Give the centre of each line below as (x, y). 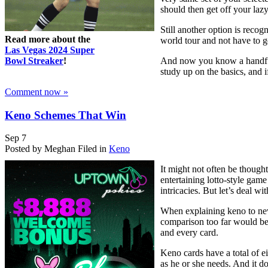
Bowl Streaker (34, 61)
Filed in (92, 149)
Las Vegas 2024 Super (50, 50)
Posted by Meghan (40, 149)
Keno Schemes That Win (66, 115)
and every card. (189, 233)
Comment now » (36, 92)
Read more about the (48, 39)
